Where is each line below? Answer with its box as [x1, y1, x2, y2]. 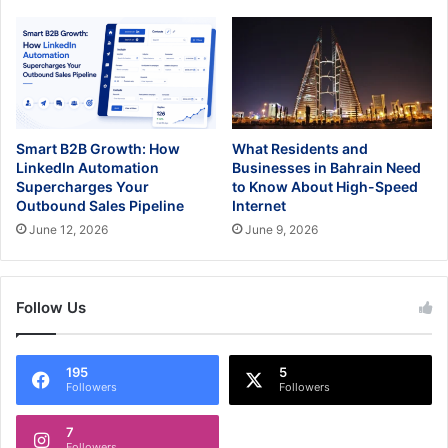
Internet [232, 197, 286, 215]
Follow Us [16, 298, 86, 318]
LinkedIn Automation [16, 159, 159, 177]
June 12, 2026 [29, 222, 108, 238]
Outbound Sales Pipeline [16, 197, 184, 215]
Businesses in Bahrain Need [232, 159, 421, 177]
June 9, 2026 [245, 222, 318, 238]
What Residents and [232, 140, 368, 158]
